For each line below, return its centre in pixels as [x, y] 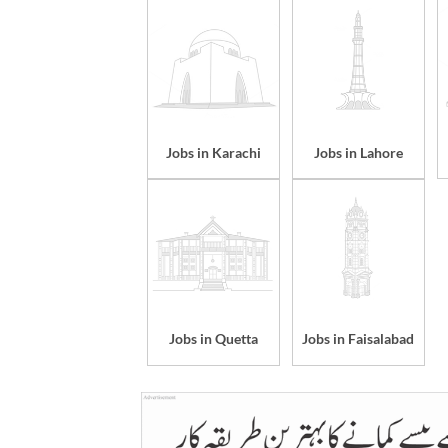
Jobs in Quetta [213, 339]
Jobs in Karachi [213, 152]
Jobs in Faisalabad [358, 339]
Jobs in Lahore [358, 152]
